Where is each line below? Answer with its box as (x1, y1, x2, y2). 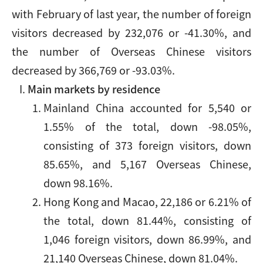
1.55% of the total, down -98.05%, (43, 119, 251, 134)
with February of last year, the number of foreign (12, 6, 251, 21)
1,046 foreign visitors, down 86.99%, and (43, 231, 251, 247)
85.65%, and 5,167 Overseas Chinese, (43, 156, 251, 171)
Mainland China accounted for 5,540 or (43, 100, 251, 115)
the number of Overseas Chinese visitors (12, 43, 251, 59)
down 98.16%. (43, 175, 113, 190)
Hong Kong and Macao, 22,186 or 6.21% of (43, 194, 251, 209)
